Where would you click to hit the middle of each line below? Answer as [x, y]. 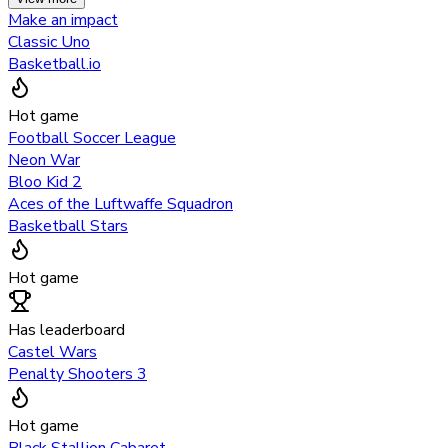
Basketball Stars [68, 225]
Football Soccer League [92, 137]
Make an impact [63, 19]
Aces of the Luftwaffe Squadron [120, 203]
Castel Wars [52, 351]
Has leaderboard [66, 329]
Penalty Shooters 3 [77, 373]
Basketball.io [54, 63]
